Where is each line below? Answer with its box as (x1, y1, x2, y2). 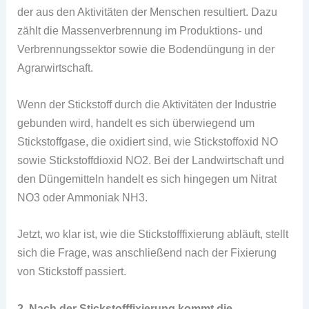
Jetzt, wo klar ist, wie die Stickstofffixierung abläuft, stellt (17, 228, 289, 241)
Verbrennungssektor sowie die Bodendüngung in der (17, 42, 275, 55)
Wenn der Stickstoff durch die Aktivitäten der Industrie (17, 98, 277, 111)
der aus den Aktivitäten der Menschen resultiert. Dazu (17, 5, 278, 18)
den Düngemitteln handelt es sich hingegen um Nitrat (17, 172, 277, 186)
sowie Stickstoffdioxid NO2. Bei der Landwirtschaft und (17, 154, 285, 167)
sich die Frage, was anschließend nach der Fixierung (17, 246, 277, 259)
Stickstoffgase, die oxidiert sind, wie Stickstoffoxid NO (17, 135, 279, 148)
